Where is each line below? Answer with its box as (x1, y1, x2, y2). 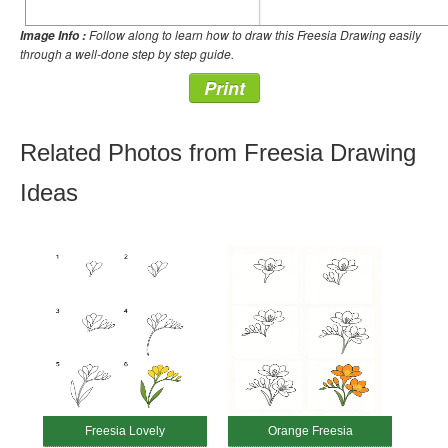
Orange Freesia (267, 424, 353, 438)
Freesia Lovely (85, 424, 165, 438)
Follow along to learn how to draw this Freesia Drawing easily (86, 26, 421, 43)
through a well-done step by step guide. (20, 45, 234, 62)
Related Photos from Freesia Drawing (20, 139, 416, 166)
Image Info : (20, 27, 86, 44)
